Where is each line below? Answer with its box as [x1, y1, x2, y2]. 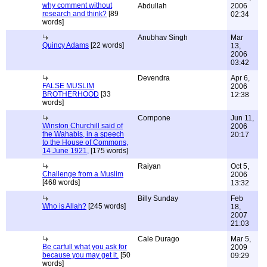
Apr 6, [231, 74, 250, 82]
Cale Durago [138, 235, 179, 243]
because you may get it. [42, 251, 119, 259]
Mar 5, [231, 235, 251, 243]
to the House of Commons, [42, 138, 128, 147]
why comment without [42, 1, 112, 10]
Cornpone [138, 114, 170, 122]
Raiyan [138, 162, 161, 170]
